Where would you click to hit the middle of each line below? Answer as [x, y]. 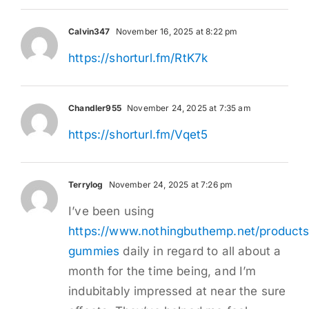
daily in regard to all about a [200, 251]
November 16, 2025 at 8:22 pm [176, 31]
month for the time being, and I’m [162, 271]
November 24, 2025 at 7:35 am [188, 108]
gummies [94, 251]
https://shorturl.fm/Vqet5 [138, 134]
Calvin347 [89, 31]
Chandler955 [95, 108]
